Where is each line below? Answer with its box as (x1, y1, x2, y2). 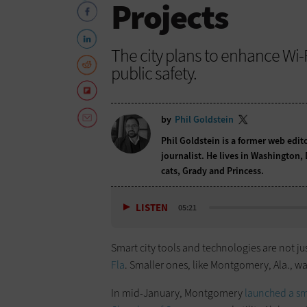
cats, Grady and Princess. (161, 164, 264, 177)
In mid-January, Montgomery (111, 286, 245, 301)
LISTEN (136, 201, 168, 215)
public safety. (111, 61, 197, 85)
